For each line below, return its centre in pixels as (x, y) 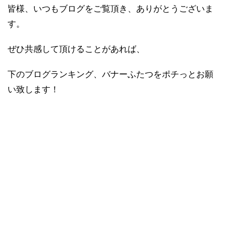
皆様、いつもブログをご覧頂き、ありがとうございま (110, 9)
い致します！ (33, 90)
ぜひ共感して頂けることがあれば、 (76, 49)
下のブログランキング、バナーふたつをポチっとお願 (110, 75)
